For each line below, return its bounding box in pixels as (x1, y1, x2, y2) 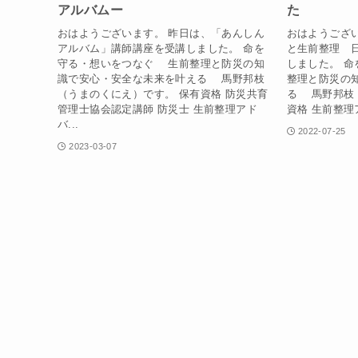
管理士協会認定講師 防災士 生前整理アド (58, 102, 258, 115)
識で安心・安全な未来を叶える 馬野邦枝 (58, 72, 265, 85)
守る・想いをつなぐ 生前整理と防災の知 (58, 57, 265, 70)
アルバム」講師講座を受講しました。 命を (58, 42, 265, 54)
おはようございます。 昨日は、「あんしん (58, 26, 265, 39)
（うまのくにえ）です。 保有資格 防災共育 (58, 87, 268, 100)
